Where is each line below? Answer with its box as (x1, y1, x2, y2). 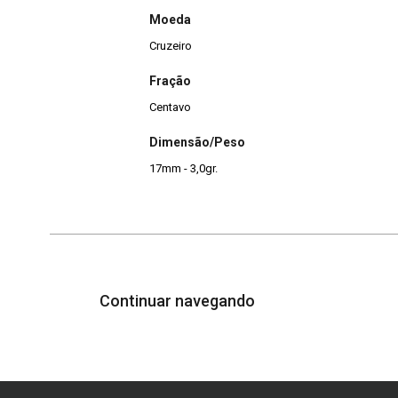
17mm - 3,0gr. (149, 162, 218, 176)
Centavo (149, 99, 191, 114)
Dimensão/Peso (149, 135, 245, 150)
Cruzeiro (149, 38, 192, 52)
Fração (149, 73, 191, 88)
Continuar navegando (99, 291, 259, 311)
